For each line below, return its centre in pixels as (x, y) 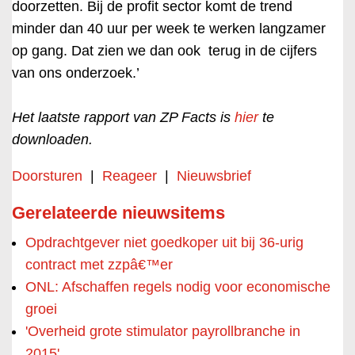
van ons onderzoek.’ (76, 73)
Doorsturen (47, 176)
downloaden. (52, 139)
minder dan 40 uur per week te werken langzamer (169, 29)
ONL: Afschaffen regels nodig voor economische (178, 287)
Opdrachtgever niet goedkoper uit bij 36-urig (164, 242)
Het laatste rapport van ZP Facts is (123, 117)
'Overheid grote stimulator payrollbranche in (163, 331)
